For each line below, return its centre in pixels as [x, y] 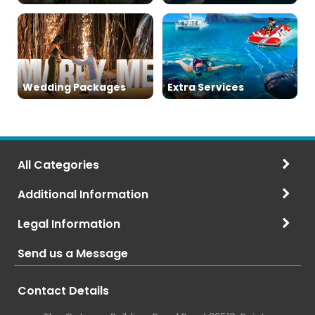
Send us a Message [73, 253]
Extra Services [205, 87]
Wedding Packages [74, 87]
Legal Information [69, 224]
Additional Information [83, 194]
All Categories [58, 165]
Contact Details [63, 290]
